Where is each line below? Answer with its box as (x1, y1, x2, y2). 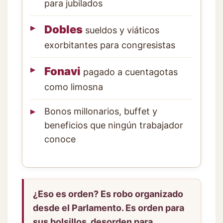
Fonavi (44, 64, 81, 78)
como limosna (44, 81, 103, 92)
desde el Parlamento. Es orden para (33, 202, 184, 213)
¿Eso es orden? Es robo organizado (33, 188, 183, 199)
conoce (44, 133, 76, 144)
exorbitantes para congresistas (44, 39, 175, 50)
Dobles (44, 22, 83, 36)
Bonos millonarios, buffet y (44, 106, 157, 116)
